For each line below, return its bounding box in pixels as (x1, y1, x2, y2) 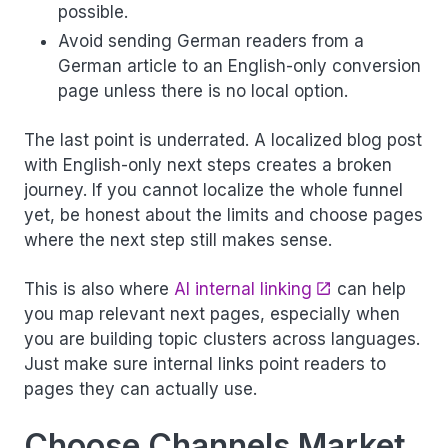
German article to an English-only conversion (58, 55, 421, 76)
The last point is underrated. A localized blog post (24, 129, 422, 150)
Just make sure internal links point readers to (24, 353, 386, 374)
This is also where (24, 278, 174, 299)
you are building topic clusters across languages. (24, 328, 420, 349)
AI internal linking (174, 278, 312, 299)
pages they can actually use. (24, 378, 257, 399)
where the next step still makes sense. (24, 229, 332, 250)
